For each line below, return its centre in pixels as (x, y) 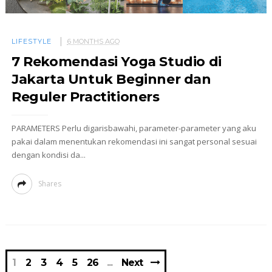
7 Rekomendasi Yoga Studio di (116, 61)
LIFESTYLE (31, 41)
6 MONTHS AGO (93, 41)
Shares (49, 183)
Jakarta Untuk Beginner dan (111, 79)
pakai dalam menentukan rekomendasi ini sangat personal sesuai (134, 141)
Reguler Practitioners (85, 97)
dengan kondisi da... (48, 155)
